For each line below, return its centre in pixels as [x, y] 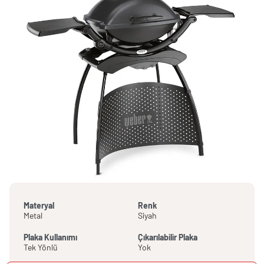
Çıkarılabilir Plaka [168, 237]
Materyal [39, 205]
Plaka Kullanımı [50, 237]
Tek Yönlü [41, 247]
